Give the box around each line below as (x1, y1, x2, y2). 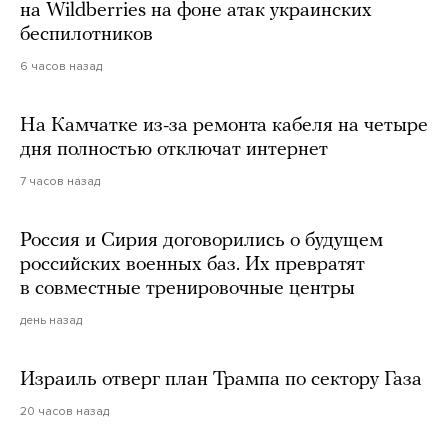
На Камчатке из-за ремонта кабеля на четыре (20, 116, 428, 137)
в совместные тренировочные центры (20, 279, 355, 300)
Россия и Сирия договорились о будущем (20, 231, 383, 252)
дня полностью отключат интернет (20, 140, 328, 161)
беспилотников (20, 25, 153, 46)
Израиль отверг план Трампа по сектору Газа (20, 370, 422, 391)
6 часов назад (20, 59, 102, 74)
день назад (20, 313, 82, 328)
